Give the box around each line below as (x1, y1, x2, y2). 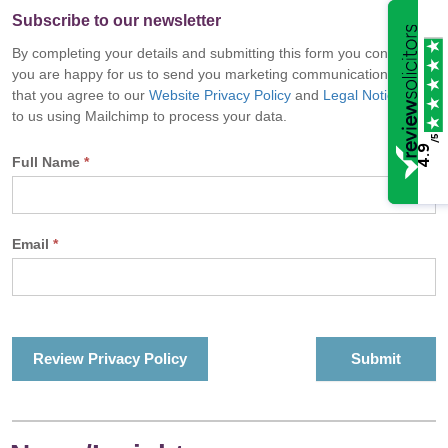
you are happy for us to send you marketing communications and (12, 66, 423, 82)
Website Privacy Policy (149, 87, 291, 103)
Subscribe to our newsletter (12, 12, 221, 29)
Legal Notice (323, 87, 402, 103)
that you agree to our (12, 87, 149, 103)
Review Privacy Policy (33, 350, 187, 367)
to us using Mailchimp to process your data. (12, 108, 287, 124)
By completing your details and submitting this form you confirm (12, 45, 412, 61)
